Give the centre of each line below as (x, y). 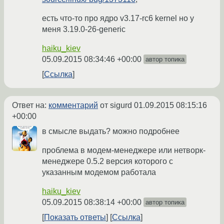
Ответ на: (30, 105)
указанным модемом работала (99, 172)
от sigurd (116, 105)
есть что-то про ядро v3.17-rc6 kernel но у (118, 18)
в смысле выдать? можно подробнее (111, 131)
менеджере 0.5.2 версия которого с (107, 161)
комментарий (73, 105)
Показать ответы (75, 217)
